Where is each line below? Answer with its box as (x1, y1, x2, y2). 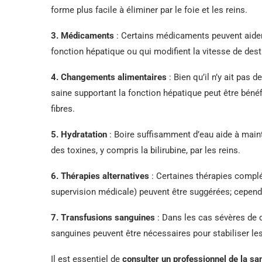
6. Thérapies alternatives (51, 170, 149, 181)
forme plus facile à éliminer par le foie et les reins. (51, 4, 247, 15)
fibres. (51, 103, 75, 114)
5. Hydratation (51, 129, 107, 140)
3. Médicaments (51, 30, 114, 41)
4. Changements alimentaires (51, 71, 167, 82)
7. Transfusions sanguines (51, 212, 155, 223)
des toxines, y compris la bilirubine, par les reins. (51, 144, 240, 156)
